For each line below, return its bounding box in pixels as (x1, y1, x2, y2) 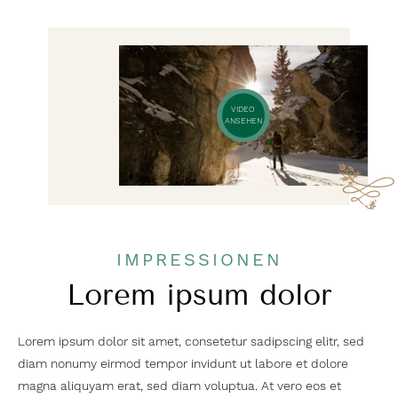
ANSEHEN (224, 115, 262, 125)
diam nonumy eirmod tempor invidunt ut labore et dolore (18, 356, 348, 370)
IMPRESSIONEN (115, 249, 283, 270)
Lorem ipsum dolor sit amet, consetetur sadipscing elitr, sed (18, 334, 364, 348)
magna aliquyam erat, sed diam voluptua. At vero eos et (18, 378, 341, 393)
